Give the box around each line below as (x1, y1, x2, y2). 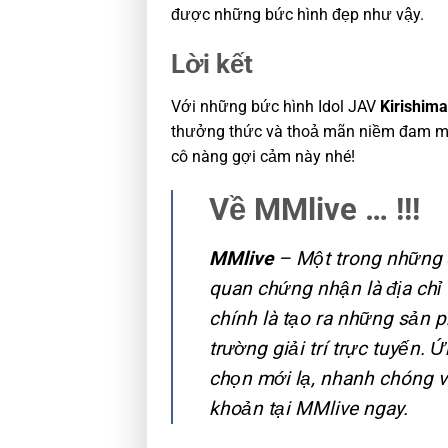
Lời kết (171, 48, 253, 79)
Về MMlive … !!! (209, 190, 428, 228)
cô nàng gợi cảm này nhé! (171, 146, 355, 166)
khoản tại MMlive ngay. (209, 396, 408, 420)
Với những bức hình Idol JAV (171, 96, 380, 116)
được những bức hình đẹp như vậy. (171, 5, 424, 25)
